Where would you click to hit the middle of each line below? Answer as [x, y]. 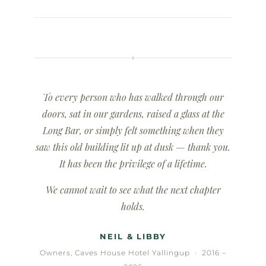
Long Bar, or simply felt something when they [133, 130]
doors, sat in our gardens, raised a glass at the [133, 113]
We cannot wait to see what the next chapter [133, 189]
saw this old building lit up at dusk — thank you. [133, 147]
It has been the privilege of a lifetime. [133, 163]
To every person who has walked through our [133, 97]
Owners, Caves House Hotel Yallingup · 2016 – [133, 252]
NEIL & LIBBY [133, 236]
